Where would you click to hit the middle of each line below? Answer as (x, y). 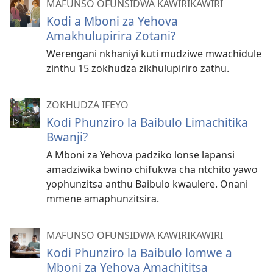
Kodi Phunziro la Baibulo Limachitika (147, 122)
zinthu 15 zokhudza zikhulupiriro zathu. (138, 69)
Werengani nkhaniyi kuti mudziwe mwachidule (154, 54)
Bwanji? (67, 137)
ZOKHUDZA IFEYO (87, 105)
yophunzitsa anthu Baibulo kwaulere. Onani (147, 184)
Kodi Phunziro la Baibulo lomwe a (139, 253)
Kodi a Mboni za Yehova (112, 21)
